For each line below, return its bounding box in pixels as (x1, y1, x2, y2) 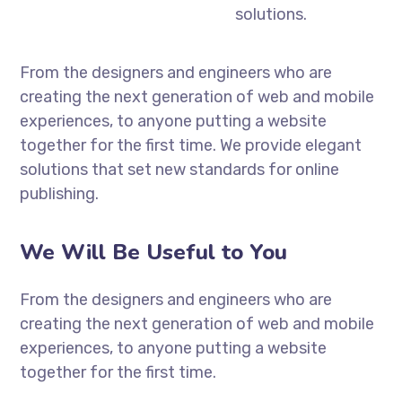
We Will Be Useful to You (20, 237, 288, 267)
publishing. (20, 183, 100, 204)
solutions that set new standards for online (20, 159, 340, 179)
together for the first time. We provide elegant (20, 135, 363, 155)
